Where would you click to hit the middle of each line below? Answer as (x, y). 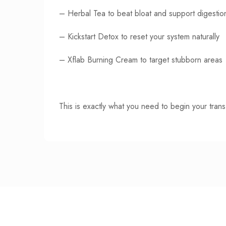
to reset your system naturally (169, 36)
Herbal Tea (87, 13)
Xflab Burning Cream (103, 60)
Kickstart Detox (93, 36)
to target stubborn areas (180, 60)
